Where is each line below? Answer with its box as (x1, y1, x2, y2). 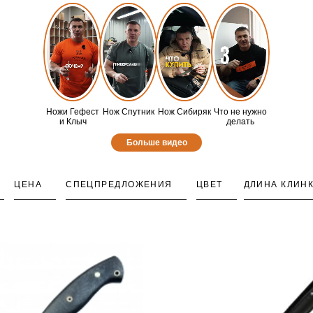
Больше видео (126, 138, 187, 148)
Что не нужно (214, 107, 267, 117)
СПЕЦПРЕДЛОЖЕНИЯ (66, 180, 173, 190)
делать (226, 117, 254, 127)
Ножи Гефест (46, 107, 99, 117)
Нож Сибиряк (158, 107, 211, 117)
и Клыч (59, 117, 87, 127)
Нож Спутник (103, 107, 154, 117)
